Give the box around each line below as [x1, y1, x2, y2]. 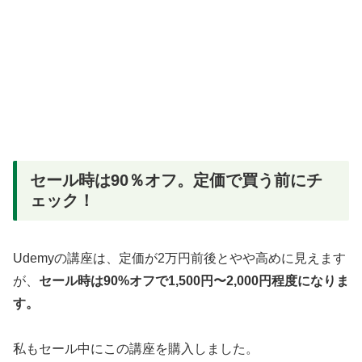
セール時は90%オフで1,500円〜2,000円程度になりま [39, 273, 349, 288]
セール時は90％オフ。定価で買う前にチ [30, 171, 322, 190]
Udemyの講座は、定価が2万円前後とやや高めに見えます [13, 250, 346, 265]
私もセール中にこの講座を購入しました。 [13, 342, 259, 356]
